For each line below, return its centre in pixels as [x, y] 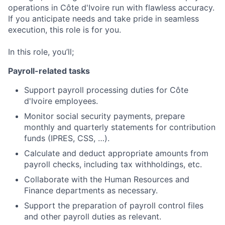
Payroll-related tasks [49, 71]
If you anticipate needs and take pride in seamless [103, 18]
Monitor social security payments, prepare [104, 116]
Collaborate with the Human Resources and [107, 179]
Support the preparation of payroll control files [114, 205]
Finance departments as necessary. [91, 190]
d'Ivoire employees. [61, 101]
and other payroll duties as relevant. [93, 216]
